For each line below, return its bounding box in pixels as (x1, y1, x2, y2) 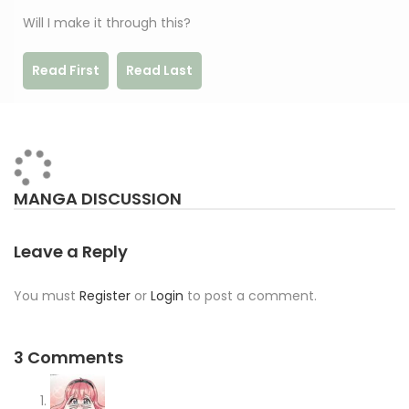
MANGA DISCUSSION (14, 187, 182, 211)
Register (79, 287, 131, 306)
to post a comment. (184, 287, 317, 306)
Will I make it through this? (23, 14, 191, 33)
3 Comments (14, 346, 123, 370)
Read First (32, 61, 100, 80)
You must (14, 287, 79, 306)
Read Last (126, 61, 193, 80)
